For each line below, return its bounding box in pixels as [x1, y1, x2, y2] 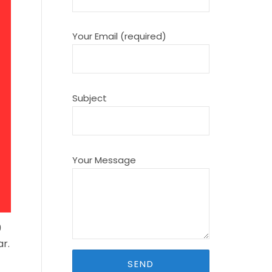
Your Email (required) [72, 30, 166, 43]
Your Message [72, 153, 136, 166]
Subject [72, 91, 107, 104]
